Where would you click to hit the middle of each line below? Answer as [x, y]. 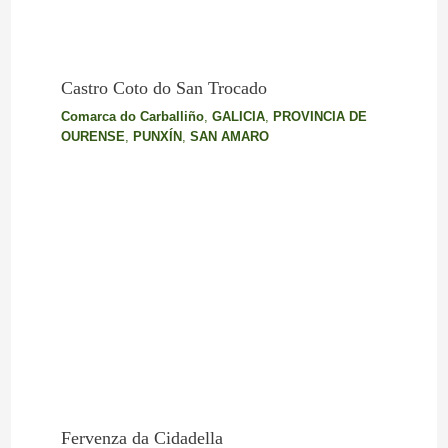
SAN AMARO [229, 136]
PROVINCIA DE [319, 116]
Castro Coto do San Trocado [163, 87]
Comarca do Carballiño [132, 116]
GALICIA [238, 116]
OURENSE [92, 136]
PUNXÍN [157, 136]
